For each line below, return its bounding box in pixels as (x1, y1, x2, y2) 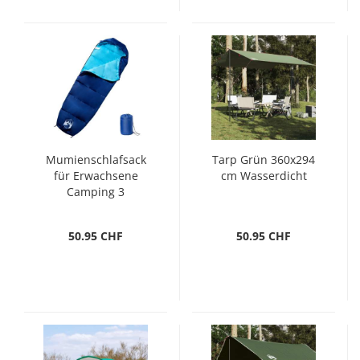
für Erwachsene (53, 168, 138, 183)
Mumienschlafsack (45, 152, 146, 167)
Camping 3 (67, 184, 125, 199)
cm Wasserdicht (220, 168, 307, 183)
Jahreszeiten (62, 200, 129, 215)
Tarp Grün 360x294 (212, 152, 315, 167)
